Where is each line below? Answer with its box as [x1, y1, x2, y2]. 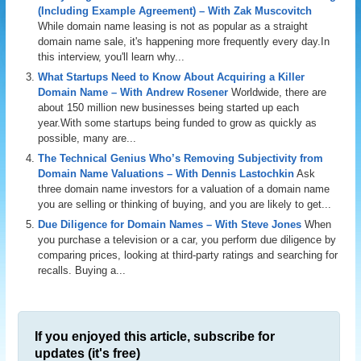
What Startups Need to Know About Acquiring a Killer [38, 71, 305, 83]
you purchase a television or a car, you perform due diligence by [38, 234, 337, 246]
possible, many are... [38, 132, 137, 144]
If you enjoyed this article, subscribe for [35, 330, 276, 343]
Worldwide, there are [231, 86, 327, 98]
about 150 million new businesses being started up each [38, 102, 300, 114]
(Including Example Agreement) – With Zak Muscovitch [38, 5, 313, 17]
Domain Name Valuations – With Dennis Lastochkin [38, 168, 295, 180]
